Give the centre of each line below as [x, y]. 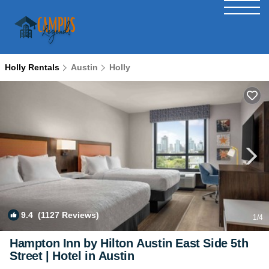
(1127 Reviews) [66, 215]
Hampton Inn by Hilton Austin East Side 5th [129, 243]
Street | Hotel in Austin [72, 256]
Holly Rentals [33, 67]
